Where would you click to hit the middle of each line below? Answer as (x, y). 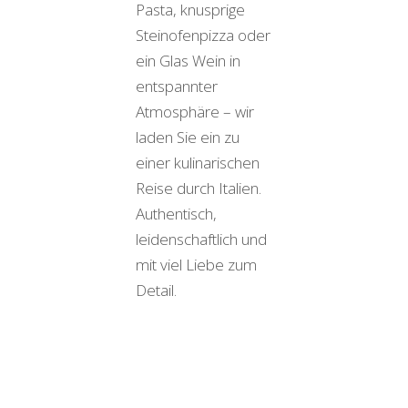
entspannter (177, 86)
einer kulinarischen (198, 163)
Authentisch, (176, 214)
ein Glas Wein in (188, 61)
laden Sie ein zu (188, 137)
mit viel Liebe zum (196, 265)
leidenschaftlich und (201, 239)
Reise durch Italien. (199, 188)
